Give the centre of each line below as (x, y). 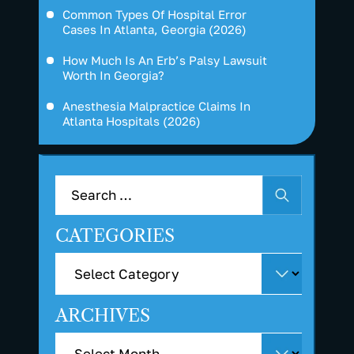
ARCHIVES (103, 316)
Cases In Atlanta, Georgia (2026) (154, 30)
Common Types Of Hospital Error (154, 15)
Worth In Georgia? (113, 75)
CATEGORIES (115, 236)
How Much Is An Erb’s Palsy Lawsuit (165, 60)
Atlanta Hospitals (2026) (132, 121)
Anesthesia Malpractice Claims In (156, 106)
